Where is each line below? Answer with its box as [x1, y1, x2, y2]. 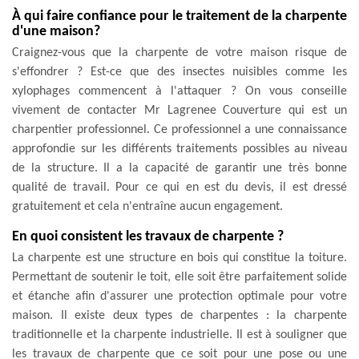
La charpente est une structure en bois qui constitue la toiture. [12, 251, 347, 264]
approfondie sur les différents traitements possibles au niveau [12, 142, 347, 155]
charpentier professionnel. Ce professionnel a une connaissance [12, 123, 347, 136]
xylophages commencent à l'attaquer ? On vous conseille [12, 84, 347, 98]
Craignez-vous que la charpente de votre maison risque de [12, 46, 347, 59]
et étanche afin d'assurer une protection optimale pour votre [12, 289, 347, 303]
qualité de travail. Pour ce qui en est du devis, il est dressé [12, 180, 347, 194]
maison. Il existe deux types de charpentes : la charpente [12, 309, 347, 322]
